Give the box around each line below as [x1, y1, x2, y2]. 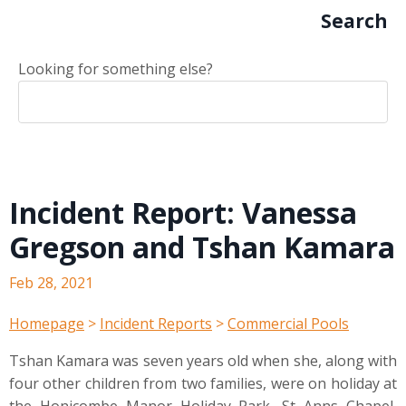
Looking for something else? [18, 59, 213, 79]
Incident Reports [100, 314, 212, 333]
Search [321, 8, 388, 34]
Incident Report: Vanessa [9, 193, 357, 232]
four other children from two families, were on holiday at [9, 373, 397, 393]
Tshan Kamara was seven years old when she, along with [9, 351, 397, 371]
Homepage [9, 314, 84, 333]
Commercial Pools [227, 314, 349, 333]
